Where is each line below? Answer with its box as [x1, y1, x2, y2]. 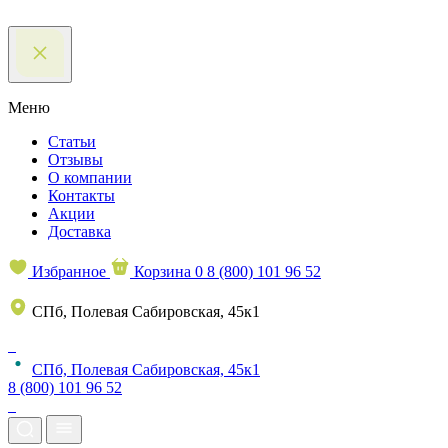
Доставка [48, 223, 111, 240]
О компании [48, 169, 132, 186]
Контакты [48, 187, 115, 204]
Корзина [130, 263, 195, 280]
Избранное [28, 263, 110, 280]
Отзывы [48, 151, 103, 168]
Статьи [48, 133, 96, 150]
